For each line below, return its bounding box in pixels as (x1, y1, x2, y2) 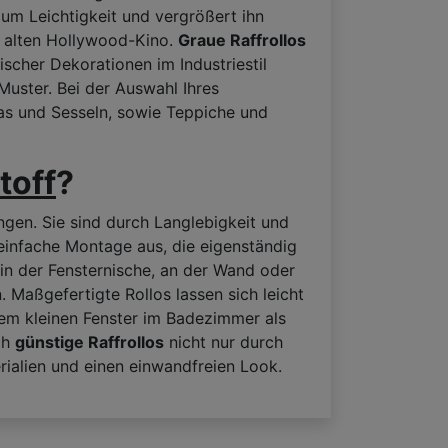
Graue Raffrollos (178, 30, 306, 51)
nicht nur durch (164, 332, 283, 353)
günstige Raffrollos (15, 332, 164, 353)
